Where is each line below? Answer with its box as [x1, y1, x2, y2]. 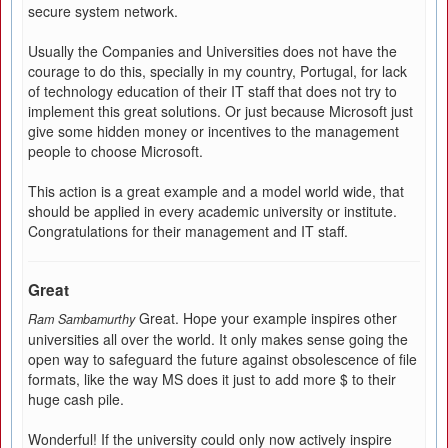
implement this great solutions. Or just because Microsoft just [28, 101, 413, 121]
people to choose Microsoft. [28, 141, 203, 161]
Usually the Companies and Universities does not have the [28, 41, 397, 61]
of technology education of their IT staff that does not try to [28, 81, 397, 101]
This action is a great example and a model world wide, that [28, 181, 404, 201]
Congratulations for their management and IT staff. [28, 221, 348, 241]
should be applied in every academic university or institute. [28, 201, 397, 221]
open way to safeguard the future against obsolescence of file [28, 349, 417, 369]
